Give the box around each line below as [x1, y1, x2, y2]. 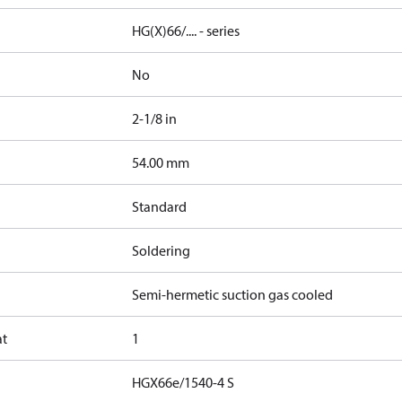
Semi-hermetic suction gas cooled [132, 285, 334, 303]
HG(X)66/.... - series [132, 22, 240, 39]
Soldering [132, 241, 191, 259]
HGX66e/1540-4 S [132, 373, 235, 391]
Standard [132, 197, 188, 215]
